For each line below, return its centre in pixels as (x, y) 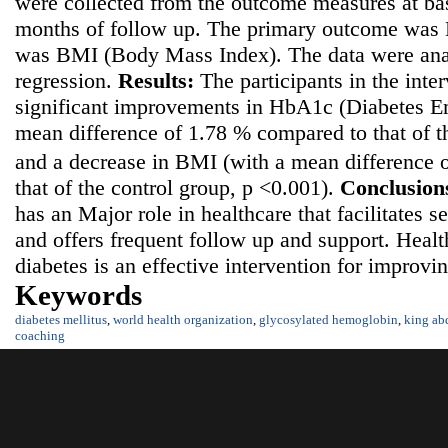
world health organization (183, 320)
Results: (159, 80)
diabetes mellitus (61, 320)
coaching (40, 336)
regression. (66, 80)
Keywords (78, 295)
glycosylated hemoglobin (328, 320)
